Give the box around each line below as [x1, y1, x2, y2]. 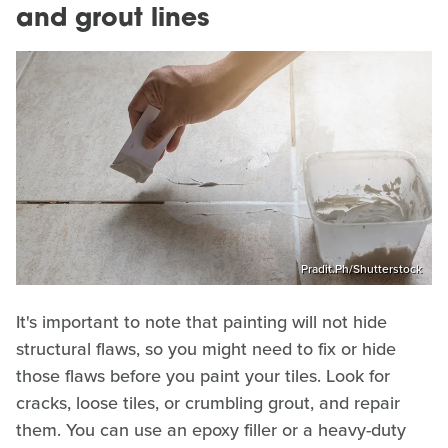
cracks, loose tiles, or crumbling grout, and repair [16, 389, 400, 416]
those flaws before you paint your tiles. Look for [16, 362, 390, 389]
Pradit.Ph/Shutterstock [301, 259, 422, 278]
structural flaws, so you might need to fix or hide [16, 335, 396, 362]
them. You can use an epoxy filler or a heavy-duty [16, 416, 406, 443]
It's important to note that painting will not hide [16, 308, 387, 335]
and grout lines [16, 7, 209, 33]
